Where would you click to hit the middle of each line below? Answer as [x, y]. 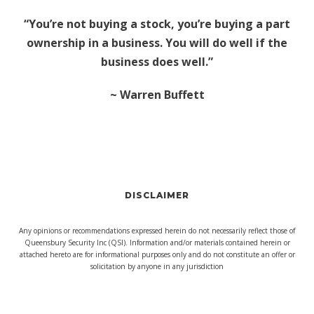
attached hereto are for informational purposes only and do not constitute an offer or [157, 255]
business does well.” [157, 62]
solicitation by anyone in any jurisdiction [157, 267]
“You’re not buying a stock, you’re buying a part [157, 24]
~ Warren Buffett [157, 95]
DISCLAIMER [157, 196]
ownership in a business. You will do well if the [157, 43]
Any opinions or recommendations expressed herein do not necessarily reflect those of [157, 231]
